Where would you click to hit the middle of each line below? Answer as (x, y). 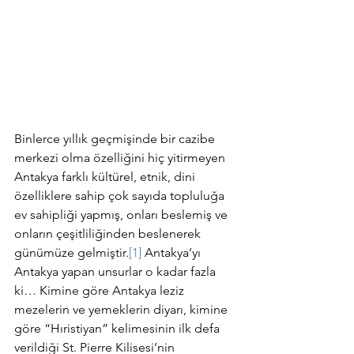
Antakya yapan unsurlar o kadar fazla (117, 271)
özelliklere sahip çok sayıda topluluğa (121, 196)
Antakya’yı (173, 252)
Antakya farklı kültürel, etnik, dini (106, 177)
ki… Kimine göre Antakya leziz (101, 290)
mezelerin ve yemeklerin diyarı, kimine (122, 309)
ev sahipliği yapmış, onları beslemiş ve (122, 215)
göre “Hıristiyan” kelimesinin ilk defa (119, 328)
